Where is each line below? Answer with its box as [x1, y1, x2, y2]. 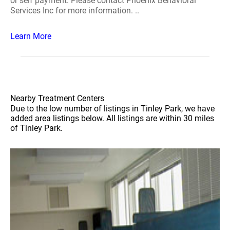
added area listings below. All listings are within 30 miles [10, 113, 214, 123]
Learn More [10, 31, 51, 41]
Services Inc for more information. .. [10, 6, 139, 15]
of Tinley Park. [10, 123, 63, 133]
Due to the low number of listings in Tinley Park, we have [10, 104, 215, 113]
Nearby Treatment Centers [10, 93, 104, 103]
